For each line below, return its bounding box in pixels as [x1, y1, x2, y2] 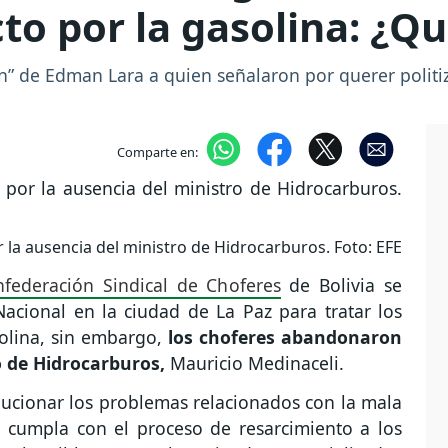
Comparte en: [116, 142, 198, 161]
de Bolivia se [280, 273, 402, 298]
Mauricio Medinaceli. [165, 351, 344, 376]
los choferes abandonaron [167, 325, 403, 350]
